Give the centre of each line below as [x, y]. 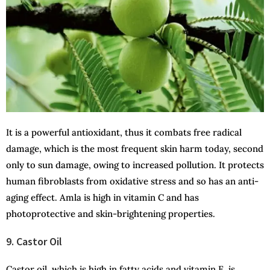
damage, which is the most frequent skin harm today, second [135, 149]
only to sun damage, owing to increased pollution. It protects [135, 165]
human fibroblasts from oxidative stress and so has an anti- [132, 181]
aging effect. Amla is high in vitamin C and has [102, 198]
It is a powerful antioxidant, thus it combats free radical [124, 133]
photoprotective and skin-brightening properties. [111, 214]
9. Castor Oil [34, 242]
